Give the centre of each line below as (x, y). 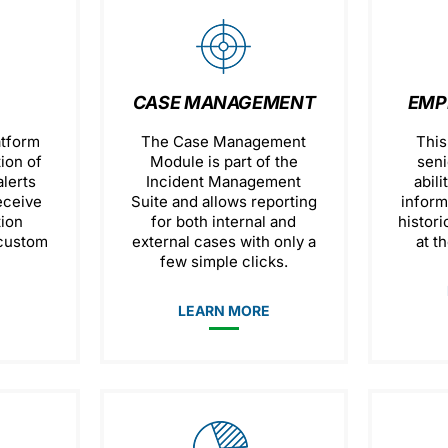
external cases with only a (223, 241)
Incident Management (224, 181)
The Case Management (224, 141)
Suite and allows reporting (223, 201)
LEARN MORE (223, 310)
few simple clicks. (223, 261)
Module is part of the (223, 161)
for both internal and (224, 221)
